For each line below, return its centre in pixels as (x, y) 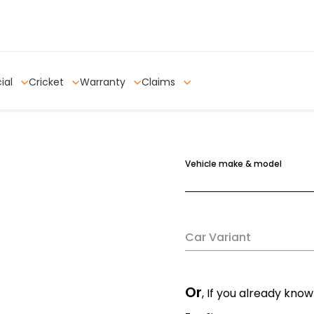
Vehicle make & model (233, 164)
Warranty (104, 82)
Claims (160, 82)
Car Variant (218, 237)
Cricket (48, 82)
